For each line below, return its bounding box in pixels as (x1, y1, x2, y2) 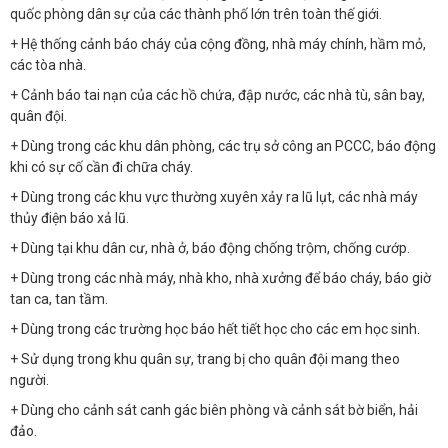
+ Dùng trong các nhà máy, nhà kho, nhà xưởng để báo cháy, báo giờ (10, 270, 431, 287)
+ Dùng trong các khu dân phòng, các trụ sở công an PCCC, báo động (10, 138, 436, 155)
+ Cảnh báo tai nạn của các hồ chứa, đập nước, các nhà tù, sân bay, (10, 87, 425, 104)
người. (10, 372, 49, 389)
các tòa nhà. (10, 57, 86, 74)
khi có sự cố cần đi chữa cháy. (10, 159, 193, 176)
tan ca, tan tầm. (10, 291, 108, 308)
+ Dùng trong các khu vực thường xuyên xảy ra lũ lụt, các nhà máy (10, 189, 418, 206)
